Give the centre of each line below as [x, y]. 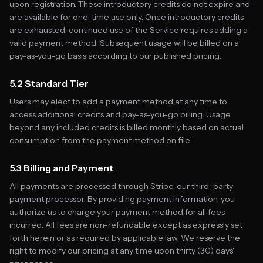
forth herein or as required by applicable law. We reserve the [125, 238]
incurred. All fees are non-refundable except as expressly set [126, 225]
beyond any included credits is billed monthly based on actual [127, 127]
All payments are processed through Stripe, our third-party [121, 186]
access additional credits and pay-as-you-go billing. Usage [120, 114]
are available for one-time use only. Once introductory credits [127, 17]
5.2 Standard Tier [49, 83]
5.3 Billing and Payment [61, 168]
